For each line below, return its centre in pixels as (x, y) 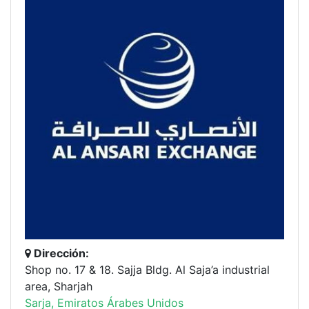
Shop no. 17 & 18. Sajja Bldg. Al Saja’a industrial (147, 269)
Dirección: (60, 253)
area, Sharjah (59, 286)
